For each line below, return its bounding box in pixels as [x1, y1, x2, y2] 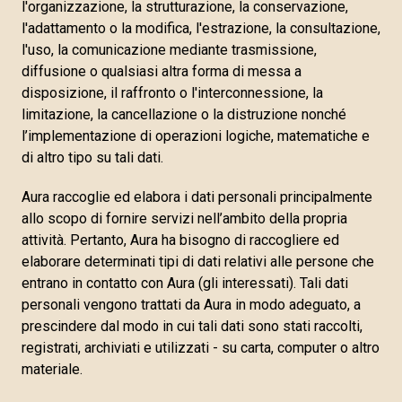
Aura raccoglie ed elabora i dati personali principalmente [22, 188, 372, 205]
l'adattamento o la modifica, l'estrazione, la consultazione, [22, 20, 380, 37]
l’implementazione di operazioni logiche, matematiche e [22, 127, 370, 144]
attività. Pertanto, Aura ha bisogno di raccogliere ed [22, 232, 339, 249]
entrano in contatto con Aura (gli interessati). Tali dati [22, 275, 348, 292]
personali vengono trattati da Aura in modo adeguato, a [22, 296, 361, 313]
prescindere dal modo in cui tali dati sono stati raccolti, [22, 318, 363, 335]
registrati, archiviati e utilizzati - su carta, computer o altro [22, 339, 380, 356]
